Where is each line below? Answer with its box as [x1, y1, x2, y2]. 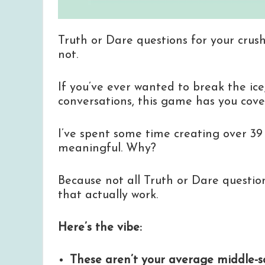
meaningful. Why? [58, 143, 156, 155]
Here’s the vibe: [58, 222, 142, 234]
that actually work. [58, 189, 158, 202]
